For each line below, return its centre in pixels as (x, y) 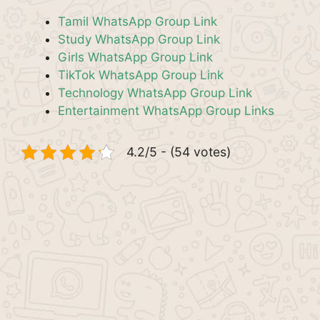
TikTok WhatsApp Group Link (141, 75)
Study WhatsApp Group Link (139, 39)
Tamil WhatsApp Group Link (137, 21)
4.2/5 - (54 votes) (179, 151)
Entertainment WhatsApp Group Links (166, 110)
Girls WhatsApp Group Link (135, 57)
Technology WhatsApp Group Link (155, 92)
